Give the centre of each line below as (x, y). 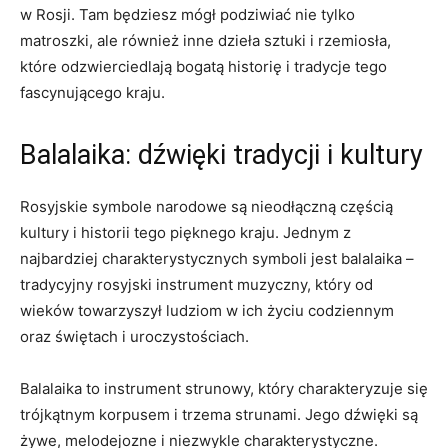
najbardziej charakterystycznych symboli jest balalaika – (217, 258)
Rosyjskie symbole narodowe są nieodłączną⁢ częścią (206, 206)
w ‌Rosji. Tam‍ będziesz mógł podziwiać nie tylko (187, 14)
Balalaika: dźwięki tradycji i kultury (221, 155)
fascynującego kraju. (92, 92)
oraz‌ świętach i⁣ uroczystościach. (134, 336)
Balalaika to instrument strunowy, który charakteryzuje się (224, 388)
